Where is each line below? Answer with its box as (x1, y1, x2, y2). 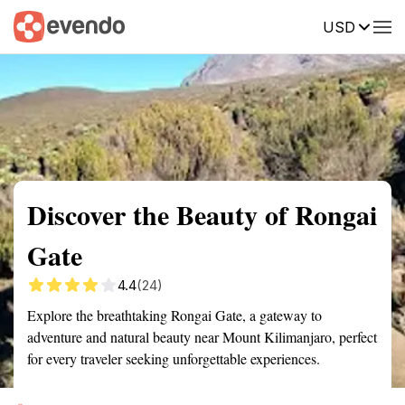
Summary (14, 17, 68, 33)
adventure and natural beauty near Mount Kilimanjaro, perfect (27, 327, 377, 346)
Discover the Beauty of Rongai (27, 194, 377, 234)
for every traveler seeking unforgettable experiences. (27, 349, 320, 368)
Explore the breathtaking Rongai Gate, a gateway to (27, 306, 322, 325)
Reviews (348, 17, 399, 33)
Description (253, 17, 321, 33)
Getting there (148, 17, 226, 33)
